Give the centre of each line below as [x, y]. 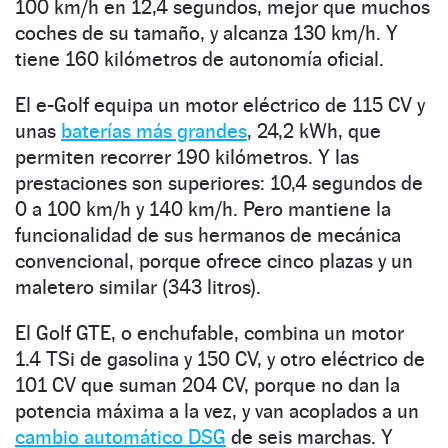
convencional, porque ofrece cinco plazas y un [214, 260]
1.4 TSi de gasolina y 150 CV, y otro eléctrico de [220, 358]
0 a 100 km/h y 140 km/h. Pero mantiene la [203, 208]
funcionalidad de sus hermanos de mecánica [208, 234]
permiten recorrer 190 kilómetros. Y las [187, 156]
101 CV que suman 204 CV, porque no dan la [207, 384]
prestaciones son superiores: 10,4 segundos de [219, 182]
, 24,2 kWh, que [314, 130]
